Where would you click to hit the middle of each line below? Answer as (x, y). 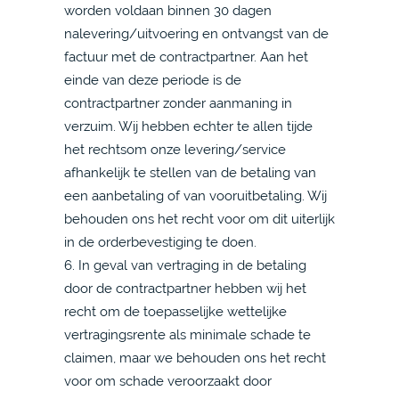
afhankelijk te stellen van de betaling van (190, 172)
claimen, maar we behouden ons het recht (195, 358)
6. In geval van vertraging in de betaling (185, 265)
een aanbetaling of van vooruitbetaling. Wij (195, 195)
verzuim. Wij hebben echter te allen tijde (188, 126)
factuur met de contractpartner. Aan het (186, 57)
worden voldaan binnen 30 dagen (168, 10)
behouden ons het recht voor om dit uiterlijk (199, 219)
